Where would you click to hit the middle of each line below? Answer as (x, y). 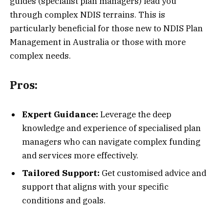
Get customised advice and (153, 173)
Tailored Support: (61, 173)
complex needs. (40, 56)
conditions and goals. (64, 200)
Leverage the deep (136, 115)
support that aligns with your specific (95, 186)
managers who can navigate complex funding (111, 142)
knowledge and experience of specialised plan (111, 128)
